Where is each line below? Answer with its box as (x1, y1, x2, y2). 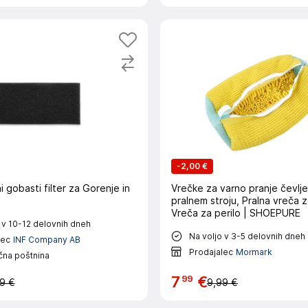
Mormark (236, 246, 272, 257)
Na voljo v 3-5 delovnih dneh (189, 230, 305, 241)
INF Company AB (12, 234, 80, 245)
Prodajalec (189, 246, 233, 257)
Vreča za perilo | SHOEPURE (171, 208, 300, 219)
